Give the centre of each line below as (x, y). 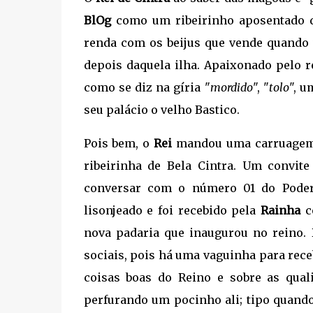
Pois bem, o (119, 144)
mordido (231, 88)
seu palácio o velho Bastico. (161, 110)
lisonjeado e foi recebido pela (172, 211)
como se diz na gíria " (147, 88)
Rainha (281, 211)
